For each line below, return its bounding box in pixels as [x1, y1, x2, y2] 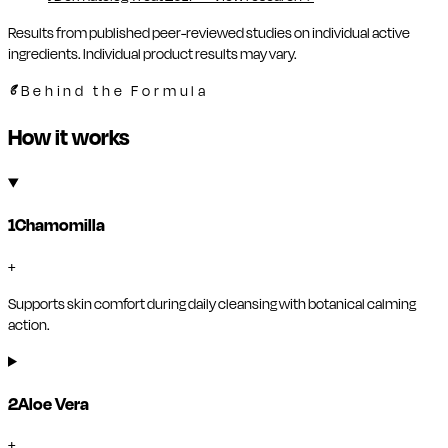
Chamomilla [15, 213, 105, 239]
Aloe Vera [18, 391, 89, 417]
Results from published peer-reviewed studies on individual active [8, 22, 410, 44]
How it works [8, 121, 130, 154]
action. [8, 314, 50, 336]
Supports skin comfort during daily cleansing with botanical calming [8, 293, 416, 315]
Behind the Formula [21, 80, 210, 102]
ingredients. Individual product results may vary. [8, 43, 297, 65]
